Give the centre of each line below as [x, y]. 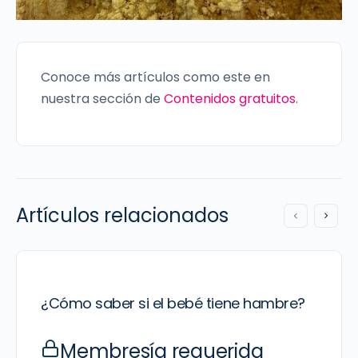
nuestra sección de [102, 99]
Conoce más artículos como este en [155, 77]
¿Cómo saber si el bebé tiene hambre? [173, 303]
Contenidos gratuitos [230, 99]
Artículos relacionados [122, 215]
